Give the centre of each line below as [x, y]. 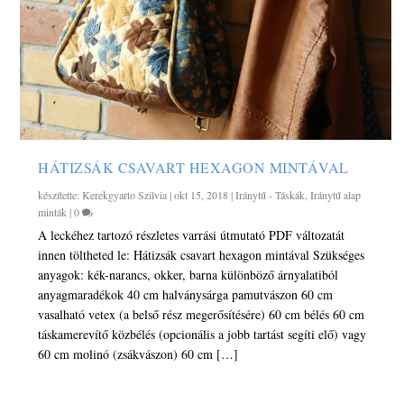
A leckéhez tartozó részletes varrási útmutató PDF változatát [192, 234]
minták [53, 211]
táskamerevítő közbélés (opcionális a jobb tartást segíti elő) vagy [202, 334]
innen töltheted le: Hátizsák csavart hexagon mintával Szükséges [202, 254]
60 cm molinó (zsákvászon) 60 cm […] [138, 353]
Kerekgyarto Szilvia [125, 194]
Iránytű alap [336, 194]
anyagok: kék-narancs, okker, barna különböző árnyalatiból [188, 274]
